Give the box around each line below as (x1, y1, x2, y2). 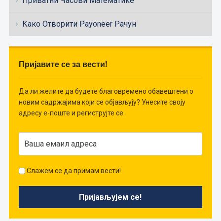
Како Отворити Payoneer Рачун (22, 19, 136, 29)
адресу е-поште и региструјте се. (18, 109, 125, 117)
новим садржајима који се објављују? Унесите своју (18, 98, 185, 106)
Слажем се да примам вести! (25, 166, 121, 175)
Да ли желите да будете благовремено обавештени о (18, 87, 193, 95)
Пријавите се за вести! (18, 59, 108, 69)
